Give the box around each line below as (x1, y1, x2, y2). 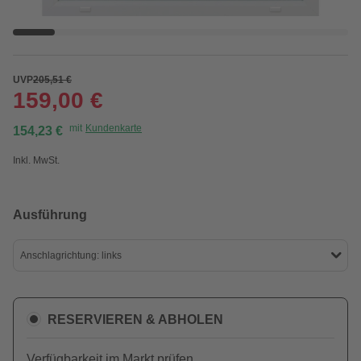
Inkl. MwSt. (13, 155, 60, 166)
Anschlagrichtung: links (20, 250, 122, 261)
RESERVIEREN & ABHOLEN (48, 312, 223, 326)
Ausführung (13, 208, 87, 222)
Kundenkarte (85, 122, 142, 134)
